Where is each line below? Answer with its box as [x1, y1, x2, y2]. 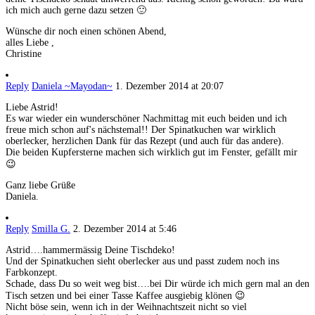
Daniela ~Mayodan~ [32, 81, 112, 92]
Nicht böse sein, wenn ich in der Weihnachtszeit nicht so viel [6, 302, 247, 313]
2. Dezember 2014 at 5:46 [73, 224, 176, 235]
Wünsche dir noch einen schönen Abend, [6, 26, 167, 37]
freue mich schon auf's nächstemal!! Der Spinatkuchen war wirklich [6, 124, 276, 136]
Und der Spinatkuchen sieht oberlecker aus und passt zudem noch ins [6, 256, 279, 267]
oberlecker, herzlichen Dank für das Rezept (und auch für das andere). [6, 136, 284, 147]
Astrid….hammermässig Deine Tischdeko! [6, 245, 175, 256]
